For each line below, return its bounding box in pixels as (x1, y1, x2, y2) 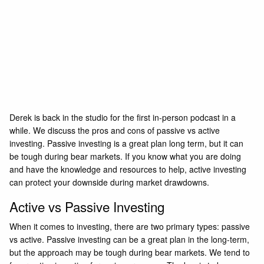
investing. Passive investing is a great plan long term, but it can (9, 137, 244, 149)
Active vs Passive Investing (9, 196, 165, 216)
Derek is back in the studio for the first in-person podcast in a (9, 111, 236, 123)
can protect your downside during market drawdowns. (9, 176, 212, 188)
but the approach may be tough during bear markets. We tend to (9, 246, 250, 259)
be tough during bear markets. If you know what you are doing (9, 150, 242, 162)
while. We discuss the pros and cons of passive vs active (9, 124, 220, 136)
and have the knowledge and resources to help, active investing (9, 163, 247, 175)
